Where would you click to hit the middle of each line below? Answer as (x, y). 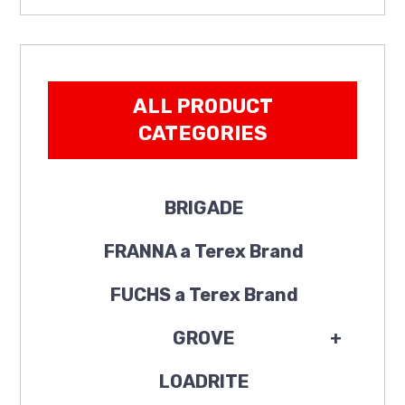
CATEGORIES (202, 133)
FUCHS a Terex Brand (204, 294)
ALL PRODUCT (202, 106)
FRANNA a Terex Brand (204, 251)
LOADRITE (204, 381)
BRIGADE (204, 207)
